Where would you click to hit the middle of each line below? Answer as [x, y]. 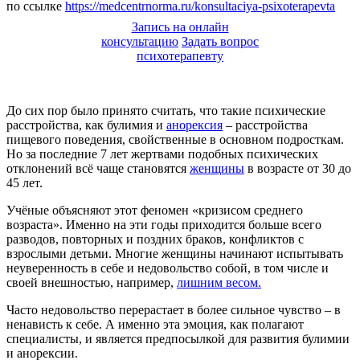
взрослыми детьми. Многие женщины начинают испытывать [175, 253]
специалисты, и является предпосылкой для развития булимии [178, 338]
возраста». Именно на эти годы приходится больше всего [164, 224]
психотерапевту [180, 55]
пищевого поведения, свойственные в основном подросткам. [175, 139]
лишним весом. [219, 282]
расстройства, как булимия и [86, 125]
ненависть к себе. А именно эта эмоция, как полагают [155, 324]
